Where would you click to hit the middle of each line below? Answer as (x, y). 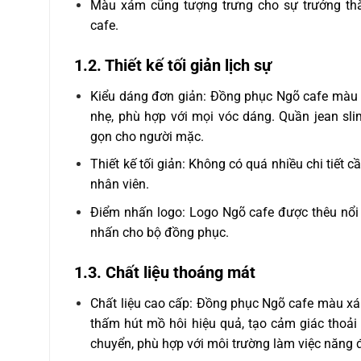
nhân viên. (120, 185)
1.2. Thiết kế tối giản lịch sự (172, 65)
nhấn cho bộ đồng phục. (160, 232)
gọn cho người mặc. (147, 136)
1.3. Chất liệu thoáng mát (164, 272)
